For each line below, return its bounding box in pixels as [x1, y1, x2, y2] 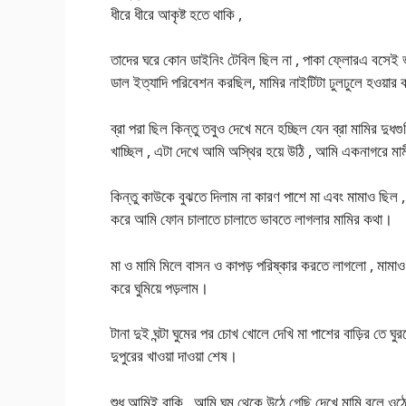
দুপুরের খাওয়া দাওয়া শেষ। [111, 345, 237, 367]
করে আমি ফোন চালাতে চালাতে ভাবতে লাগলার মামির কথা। [111, 208, 392, 230]
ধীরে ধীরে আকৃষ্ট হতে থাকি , [111, 3, 242, 24]
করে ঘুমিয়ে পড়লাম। [111, 276, 208, 298]
